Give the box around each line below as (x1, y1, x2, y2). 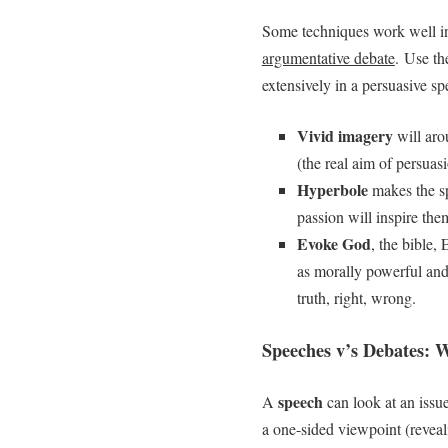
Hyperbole (296, 177, 372, 201)
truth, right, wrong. (296, 286, 416, 308)
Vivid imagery (296, 123, 397, 147)
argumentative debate (261, 46, 395, 68)
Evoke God (296, 231, 371, 255)
